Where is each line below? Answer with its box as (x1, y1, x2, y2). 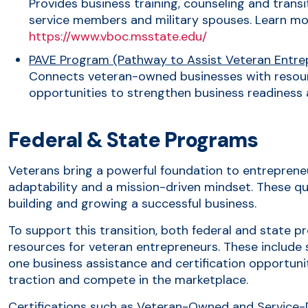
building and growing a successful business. (8, 195, 256, 212)
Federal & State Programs (8, 126, 258, 153)
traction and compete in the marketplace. (8, 271, 248, 288)
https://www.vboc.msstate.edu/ (29, 27, 207, 45)
